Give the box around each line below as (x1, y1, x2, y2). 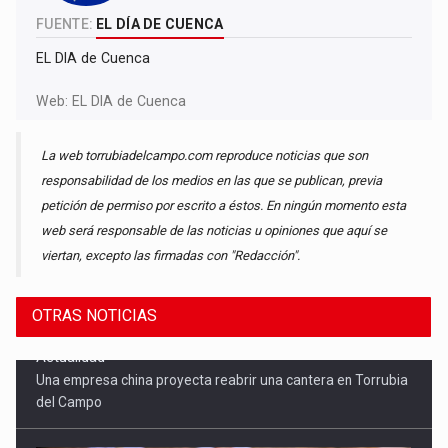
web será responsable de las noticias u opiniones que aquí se (41, 223, 388, 239)
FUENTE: (36, 16, 94, 33)
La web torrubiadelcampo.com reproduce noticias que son (41, 148, 369, 164)
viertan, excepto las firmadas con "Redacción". (41, 248, 301, 264)
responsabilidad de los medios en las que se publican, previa (41, 173, 383, 189)
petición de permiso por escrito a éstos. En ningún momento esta (41, 198, 407, 214)
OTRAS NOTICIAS (32, 306, 158, 326)
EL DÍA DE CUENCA (96, 16, 224, 33)
